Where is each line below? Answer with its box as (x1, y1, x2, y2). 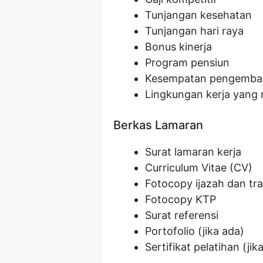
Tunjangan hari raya (145, 24, 244, 37)
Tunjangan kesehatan (145, 8, 252, 21)
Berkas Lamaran (113, 117, 203, 132)
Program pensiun (145, 56, 230, 69)
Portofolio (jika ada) (145, 224, 244, 237)
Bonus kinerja (145, 40, 212, 53)
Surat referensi (145, 208, 218, 221)
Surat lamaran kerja (145, 145, 241, 158)
